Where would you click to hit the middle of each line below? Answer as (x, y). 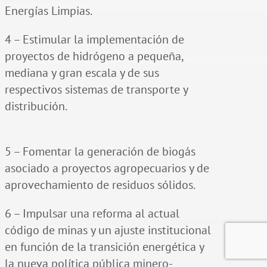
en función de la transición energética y (104, 246)
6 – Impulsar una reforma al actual (92, 213)
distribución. (36, 106)
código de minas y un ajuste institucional (108, 230)
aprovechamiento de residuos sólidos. (100, 184)
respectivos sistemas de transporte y (96, 89)
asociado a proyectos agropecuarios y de (107, 168)
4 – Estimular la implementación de (94, 39)
